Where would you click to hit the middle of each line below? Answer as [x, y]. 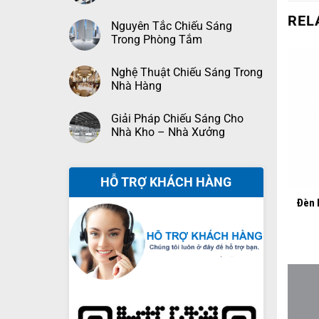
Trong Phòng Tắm [156, 40]
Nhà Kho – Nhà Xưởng [168, 132]
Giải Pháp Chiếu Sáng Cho [177, 119]
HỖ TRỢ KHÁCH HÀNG [166, 182]
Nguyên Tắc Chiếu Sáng [171, 26]
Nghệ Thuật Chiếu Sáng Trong [187, 72]
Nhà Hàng [136, 86]
